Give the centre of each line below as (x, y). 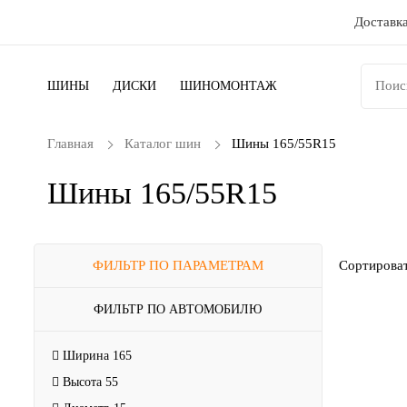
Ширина (86, 356)
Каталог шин (163, 144)
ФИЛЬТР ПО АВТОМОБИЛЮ (178, 309)
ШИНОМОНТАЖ (228, 86)
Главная (70, 144)
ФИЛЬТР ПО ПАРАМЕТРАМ (178, 265)
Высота (82, 382)
